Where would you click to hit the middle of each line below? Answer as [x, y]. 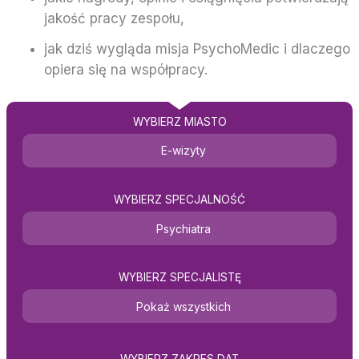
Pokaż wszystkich [184, 306]
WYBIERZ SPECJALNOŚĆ [179, 200]
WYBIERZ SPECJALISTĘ [179, 278]
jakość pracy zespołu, [114, 19]
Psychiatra [184, 228]
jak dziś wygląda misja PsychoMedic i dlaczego [197, 49]
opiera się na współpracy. [125, 70]
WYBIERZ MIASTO [179, 122]
